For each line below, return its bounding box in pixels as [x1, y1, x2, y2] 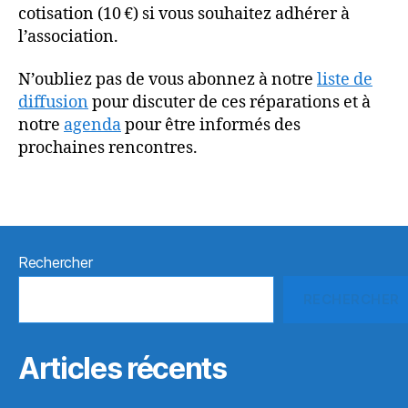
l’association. [18, 25, 118, 47]
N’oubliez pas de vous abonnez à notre [18, 69, 317, 90]
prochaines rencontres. [18, 138, 198, 158]
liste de [317, 69, 372, 90]
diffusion [18, 92, 88, 113]
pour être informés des [121, 115, 301, 136]
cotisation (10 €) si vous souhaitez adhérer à [18, 3, 350, 25]
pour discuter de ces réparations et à [88, 92, 371, 113]
